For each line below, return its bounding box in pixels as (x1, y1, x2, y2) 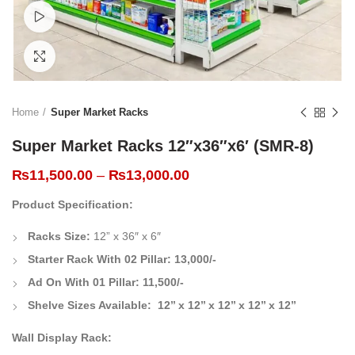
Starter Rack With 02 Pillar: (28, 253, 171, 265)
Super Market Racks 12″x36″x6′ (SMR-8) (12, 137, 314, 155)
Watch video (55, 10, 116, 22)
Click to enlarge (55, 50, 132, 62)
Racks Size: (28, 230, 94, 242)
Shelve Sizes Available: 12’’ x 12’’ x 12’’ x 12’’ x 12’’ (28, 299, 296, 311)
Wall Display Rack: (12, 331, 112, 344)
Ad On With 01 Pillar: (28, 276, 139, 288)
